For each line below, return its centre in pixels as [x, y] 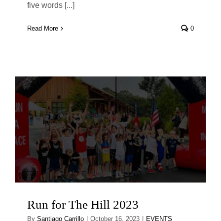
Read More [43, 29]
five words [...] [51, 5]
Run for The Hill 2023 [83, 205]
